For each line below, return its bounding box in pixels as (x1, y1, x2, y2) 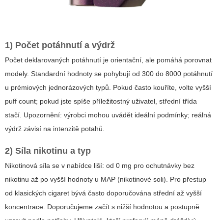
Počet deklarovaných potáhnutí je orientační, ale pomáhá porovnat (5, 55, 212, 64)
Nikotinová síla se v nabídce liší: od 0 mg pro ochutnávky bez (5, 161, 194, 169)
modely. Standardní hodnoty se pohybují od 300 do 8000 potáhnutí (5, 69, 213, 78)
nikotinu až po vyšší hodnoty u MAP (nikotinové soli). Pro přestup (5, 175, 206, 183)
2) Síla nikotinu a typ (5, 145, 91, 156)
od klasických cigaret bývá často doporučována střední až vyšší (5, 189, 202, 197)
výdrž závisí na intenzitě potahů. (5, 124, 105, 133)
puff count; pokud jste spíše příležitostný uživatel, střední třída (5, 97, 197, 105)
